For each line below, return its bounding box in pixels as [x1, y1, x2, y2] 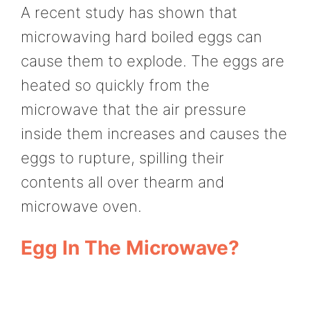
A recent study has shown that [21, 3, 237, 21]
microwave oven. [21, 197, 142, 215]
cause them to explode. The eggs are [21, 51, 284, 70]
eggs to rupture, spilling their [21, 148, 224, 167]
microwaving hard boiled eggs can [21, 27, 262, 46]
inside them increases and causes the [21, 124, 287, 143]
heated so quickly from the [21, 75, 210, 94]
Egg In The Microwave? [21, 236, 239, 260]
